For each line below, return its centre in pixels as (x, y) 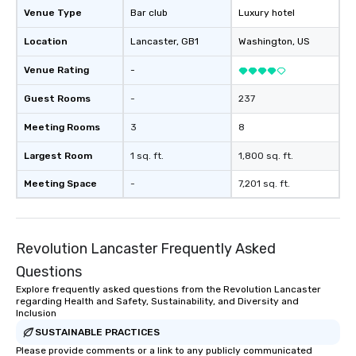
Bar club (149, 13)
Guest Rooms (57, 99)
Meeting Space (60, 184)
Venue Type (53, 13)
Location (46, 41)
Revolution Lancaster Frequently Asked (146, 249)
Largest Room (58, 156)
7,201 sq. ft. (264, 184)
